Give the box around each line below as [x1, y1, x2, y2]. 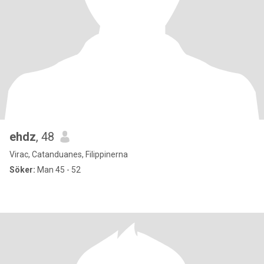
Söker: [9, 165, 35, 174]
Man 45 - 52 [35, 165, 81, 174]
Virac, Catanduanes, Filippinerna [9, 150, 128, 159]
